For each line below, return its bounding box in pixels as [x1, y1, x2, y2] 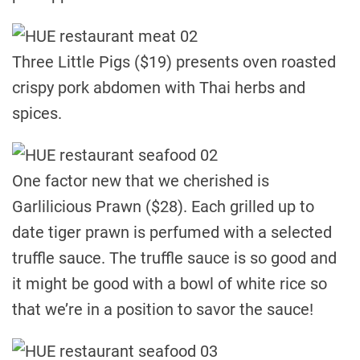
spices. [12, 104, 62, 123]
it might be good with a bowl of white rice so [12, 274, 327, 293]
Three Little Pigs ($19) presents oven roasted [12, 52, 336, 72]
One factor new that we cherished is [12, 171, 269, 190]
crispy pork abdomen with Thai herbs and [12, 78, 305, 97]
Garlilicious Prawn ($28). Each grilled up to [12, 197, 314, 216]
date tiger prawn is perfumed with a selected [12, 223, 332, 242]
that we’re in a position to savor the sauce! [12, 300, 313, 319]
